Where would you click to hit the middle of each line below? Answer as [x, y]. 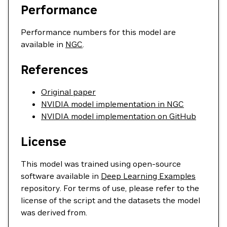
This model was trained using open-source [101, 164]
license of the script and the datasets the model [110, 200]
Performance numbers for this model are [98, 32]
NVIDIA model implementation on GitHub [119, 116]
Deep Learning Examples [148, 176]
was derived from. [54, 212]
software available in [61, 176]
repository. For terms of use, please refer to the [110, 188]
